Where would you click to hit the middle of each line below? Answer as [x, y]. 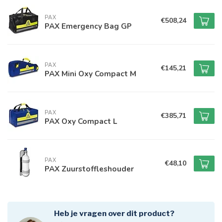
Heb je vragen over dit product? [114, 213]
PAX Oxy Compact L [81, 121]
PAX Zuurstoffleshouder [89, 168]
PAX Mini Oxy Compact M [90, 73]
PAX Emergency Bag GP [88, 26]
